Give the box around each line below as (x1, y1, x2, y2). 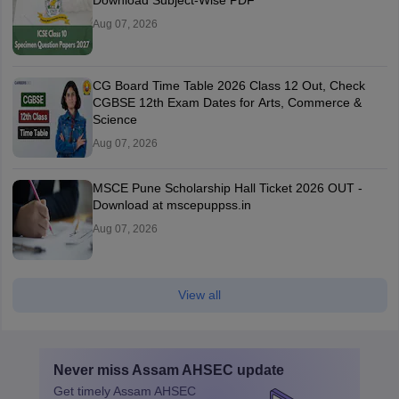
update (233, 362, 284, 378)
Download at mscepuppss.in (92, 197, 251, 212)
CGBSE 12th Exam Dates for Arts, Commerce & (92, 94, 362, 110)
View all (178, 287, 221, 302)
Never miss (53, 362, 132, 378)
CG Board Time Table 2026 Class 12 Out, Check (92, 77, 365, 93)
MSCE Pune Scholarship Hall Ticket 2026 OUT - (92, 180, 362, 195)
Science (92, 111, 137, 126)
